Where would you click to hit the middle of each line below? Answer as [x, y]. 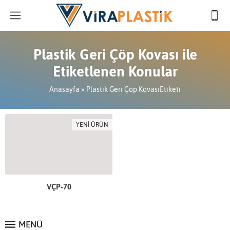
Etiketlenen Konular [115, 71]
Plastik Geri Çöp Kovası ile [115, 54]
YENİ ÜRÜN [92, 125]
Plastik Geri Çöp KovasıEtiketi [133, 89]
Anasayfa [64, 89]
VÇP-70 [59, 186]
